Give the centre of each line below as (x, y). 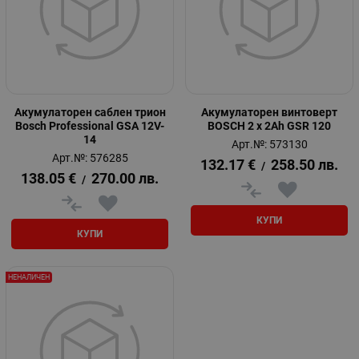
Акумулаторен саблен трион (90, 112)
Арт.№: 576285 (90, 157)
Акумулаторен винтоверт (269, 112)
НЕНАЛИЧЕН (29, 278)
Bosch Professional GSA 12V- (90, 125)
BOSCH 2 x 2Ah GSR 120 (269, 125)
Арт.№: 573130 (269, 144)
